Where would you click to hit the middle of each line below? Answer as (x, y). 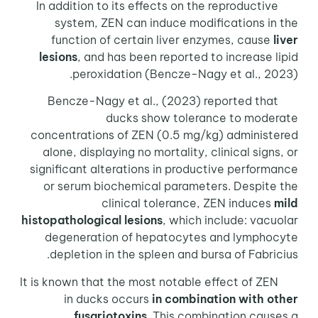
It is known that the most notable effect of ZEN (152, 281)
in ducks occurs (110, 298)
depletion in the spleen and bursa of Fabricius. (176, 254)
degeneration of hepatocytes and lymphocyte (174, 237)
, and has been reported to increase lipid (190, 56)
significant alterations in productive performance (166, 169)
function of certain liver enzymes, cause (165, 39)
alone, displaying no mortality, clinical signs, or (173, 152)
